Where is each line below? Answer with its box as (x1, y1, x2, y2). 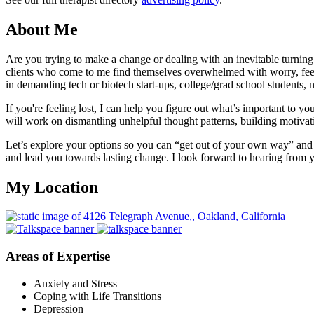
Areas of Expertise (6, 249, 110, 264)
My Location (6, 177, 98, 196)
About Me (6, 20, 78, 39)
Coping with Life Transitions (34, 289, 161, 302)
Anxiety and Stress (34, 277, 117, 289)
